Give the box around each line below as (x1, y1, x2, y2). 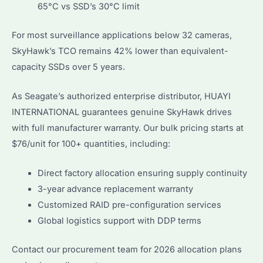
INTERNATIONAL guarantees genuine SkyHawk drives (12, 107, 232, 118)
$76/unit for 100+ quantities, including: (12, 139, 170, 150)
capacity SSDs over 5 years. (12, 61, 125, 72)
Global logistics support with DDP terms (37, 215, 201, 227)
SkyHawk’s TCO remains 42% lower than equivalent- (12, 45, 228, 56)
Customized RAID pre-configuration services (37, 200, 221, 211)
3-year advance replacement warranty (37, 184, 193, 195)
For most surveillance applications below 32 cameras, (12, 29, 232, 41)
